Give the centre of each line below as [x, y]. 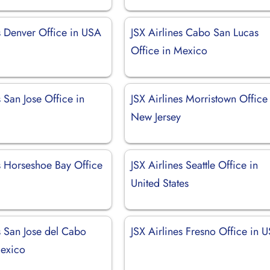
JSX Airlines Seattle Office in [195, 165]
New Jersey [156, 117]
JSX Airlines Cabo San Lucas [195, 32]
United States [160, 183]
